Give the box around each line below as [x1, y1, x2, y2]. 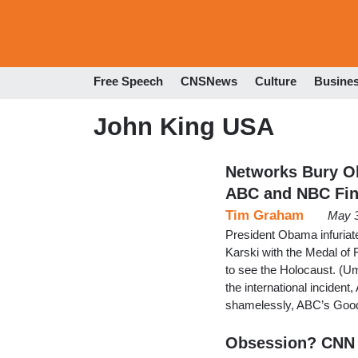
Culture [255, 74, 296, 89]
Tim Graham [225, 207, 304, 223]
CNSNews [181, 74, 237, 89]
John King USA [93, 112, 274, 141]
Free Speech [93, 74, 163, 89]
